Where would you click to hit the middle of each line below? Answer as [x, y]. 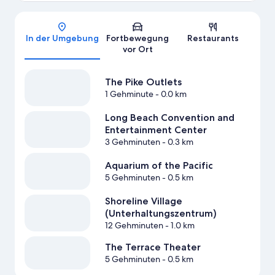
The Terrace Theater [153, 247]
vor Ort [137, 49]
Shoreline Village [143, 201]
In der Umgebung [62, 38]
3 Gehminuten [132, 142]
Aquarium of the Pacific [159, 166]
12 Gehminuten [134, 226]
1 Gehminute [129, 94]
